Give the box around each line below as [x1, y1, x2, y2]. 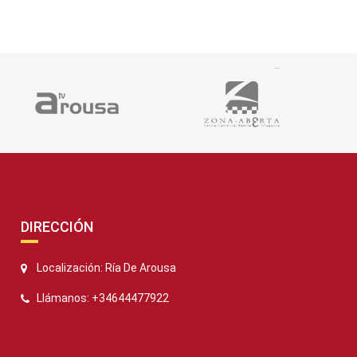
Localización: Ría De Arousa [37, 261, 176, 274]
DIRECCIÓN [21, 218, 93, 235]
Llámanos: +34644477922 [37, 292, 169, 304]
